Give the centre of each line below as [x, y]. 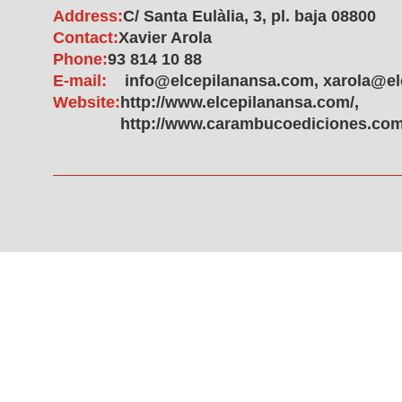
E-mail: [80, 81]
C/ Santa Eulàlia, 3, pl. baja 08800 [249, 16]
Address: [88, 16]
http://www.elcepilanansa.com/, [240, 102]
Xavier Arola [165, 38]
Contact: [86, 38]
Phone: [80, 59]
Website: [87, 102]
